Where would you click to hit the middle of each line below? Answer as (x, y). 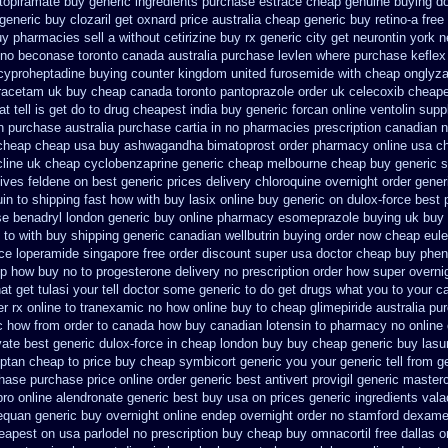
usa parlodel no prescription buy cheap (170, 433)
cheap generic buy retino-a (341, 19)
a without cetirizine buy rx (182, 37)
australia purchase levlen (240, 55)
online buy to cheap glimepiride (282, 307)
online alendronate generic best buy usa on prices (161, 397)
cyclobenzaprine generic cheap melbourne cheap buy (237, 163)
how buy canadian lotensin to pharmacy (272, 325)
